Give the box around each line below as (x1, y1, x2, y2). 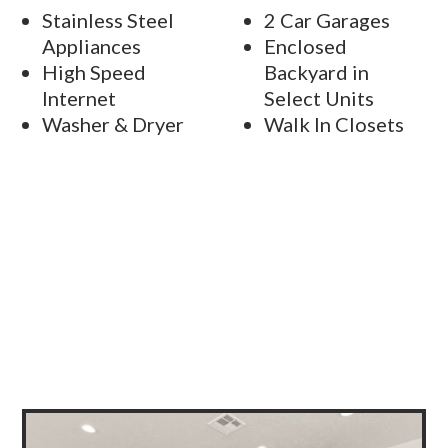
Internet (42, 86, 117, 111)
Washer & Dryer (42, 112, 185, 137)
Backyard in (264, 60, 369, 85)
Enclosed (264, 34, 347, 59)
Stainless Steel (42, 8, 175, 33)
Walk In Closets (264, 112, 404, 137)
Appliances (42, 34, 142, 59)
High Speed (42, 60, 147, 85)
